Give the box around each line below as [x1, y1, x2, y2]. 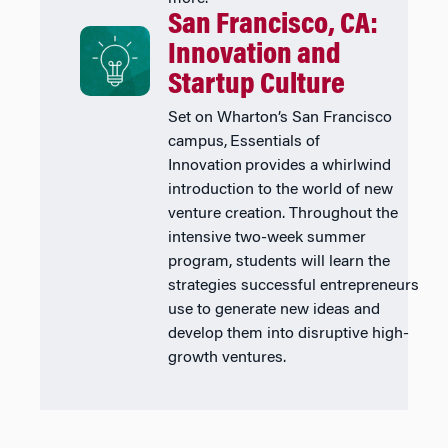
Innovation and [167, 40, 341, 71]
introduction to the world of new [167, 181, 393, 198]
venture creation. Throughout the [167, 205, 398, 222]
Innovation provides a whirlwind [167, 157, 391, 174]
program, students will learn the [167, 253, 390, 270]
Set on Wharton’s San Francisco [167, 109, 392, 126]
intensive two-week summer [167, 229, 366, 246]
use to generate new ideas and [167, 301, 380, 318]
